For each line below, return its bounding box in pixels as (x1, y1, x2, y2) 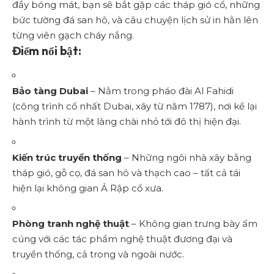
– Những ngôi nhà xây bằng (122, 151, 251, 163)
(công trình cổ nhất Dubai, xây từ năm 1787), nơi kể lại (12, 100, 257, 113)
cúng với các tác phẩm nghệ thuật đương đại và (12, 233, 232, 245)
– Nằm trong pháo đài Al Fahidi (88, 85, 234, 97)
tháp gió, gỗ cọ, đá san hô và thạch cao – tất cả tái (12, 166, 240, 179)
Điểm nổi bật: (12, 43, 81, 59)
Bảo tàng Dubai (12, 85, 88, 97)
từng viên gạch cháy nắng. (12, 29, 134, 42)
